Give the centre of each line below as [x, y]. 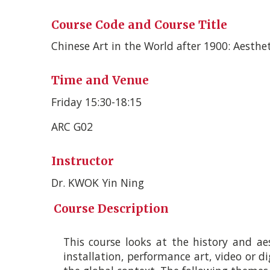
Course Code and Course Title [139, 24]
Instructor [82, 161]
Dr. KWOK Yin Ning [97, 182]
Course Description [111, 208]
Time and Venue [100, 80]
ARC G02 [72, 127]
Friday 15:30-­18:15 [96, 102]
